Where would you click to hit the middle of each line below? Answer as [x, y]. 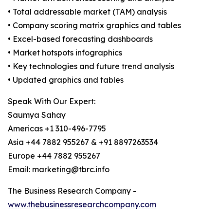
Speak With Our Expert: [52, 101]
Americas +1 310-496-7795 [57, 129]
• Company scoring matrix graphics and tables [94, 26]
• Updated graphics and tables [66, 80]
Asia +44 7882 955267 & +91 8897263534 [83, 142]
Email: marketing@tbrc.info [59, 170]
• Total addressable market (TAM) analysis [87, 12]
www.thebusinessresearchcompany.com [82, 205]
